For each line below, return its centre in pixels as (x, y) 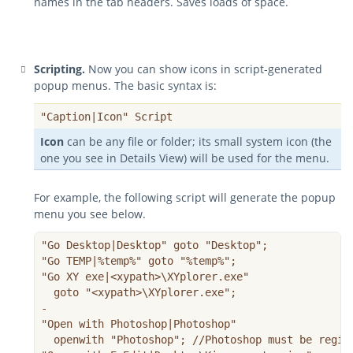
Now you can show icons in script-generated (204, 69)
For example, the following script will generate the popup (185, 197)
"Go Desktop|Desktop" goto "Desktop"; (154, 245)
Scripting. (59, 69)
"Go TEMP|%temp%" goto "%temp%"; (145, 261)
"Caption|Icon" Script (106, 117)
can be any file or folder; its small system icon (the (198, 141)
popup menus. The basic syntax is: (125, 85)
